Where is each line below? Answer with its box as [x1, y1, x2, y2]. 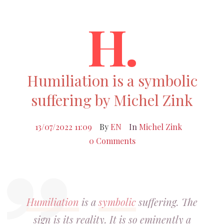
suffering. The [136, 195, 197, 208]
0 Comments [88, 135, 135, 146]
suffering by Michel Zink [31, 90, 193, 110]
